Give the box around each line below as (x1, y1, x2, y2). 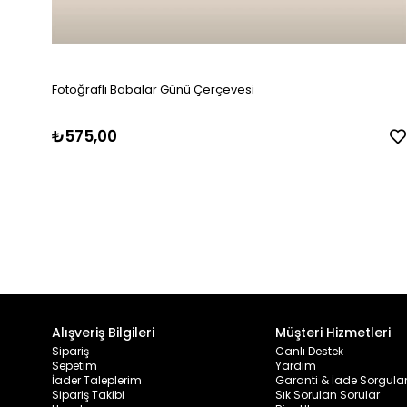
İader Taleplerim (52, 372, 142, 388)
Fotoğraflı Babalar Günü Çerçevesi (52, 81, 254, 98)
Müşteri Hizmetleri (275, 323, 391, 342)
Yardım (275, 358, 316, 373)
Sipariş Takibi (52, 387, 124, 402)
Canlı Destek (275, 343, 343, 359)
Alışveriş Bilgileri (52, 323, 154, 342)
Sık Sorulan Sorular (275, 387, 380, 402)
